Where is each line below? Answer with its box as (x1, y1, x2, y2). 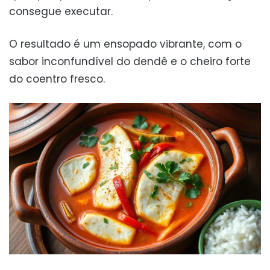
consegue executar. (9, 4, 113, 19)
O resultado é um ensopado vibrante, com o (9, 37, 242, 52)
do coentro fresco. (9, 72, 105, 87)
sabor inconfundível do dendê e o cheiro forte (9, 54, 251, 69)
